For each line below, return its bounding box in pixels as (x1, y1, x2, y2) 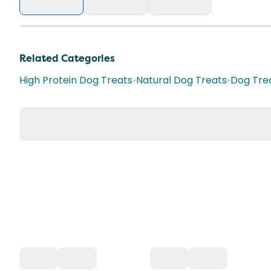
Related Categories (19, 52, 115, 65)
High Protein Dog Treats (19, 73, 132, 87)
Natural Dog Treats (136, 73, 227, 87)
